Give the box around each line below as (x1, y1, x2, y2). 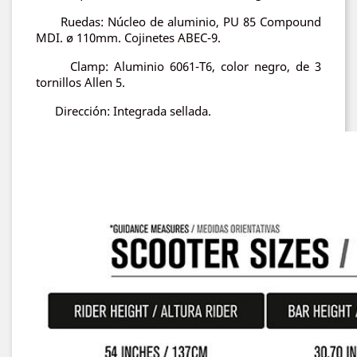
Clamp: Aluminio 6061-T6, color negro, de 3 (36, 58, 321, 74)
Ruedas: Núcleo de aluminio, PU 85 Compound (36, 14, 321, 29)
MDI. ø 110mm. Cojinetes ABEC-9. (36, 29, 221, 45)
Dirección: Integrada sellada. (36, 103, 211, 119)
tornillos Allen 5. (36, 74, 128, 90)
